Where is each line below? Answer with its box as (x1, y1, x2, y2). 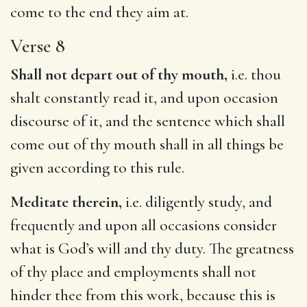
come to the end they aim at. (10, 2, 188, 22)
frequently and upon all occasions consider (10, 215, 277, 235)
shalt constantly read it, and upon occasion (10, 88, 278, 108)
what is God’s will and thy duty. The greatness (10, 238, 294, 258)
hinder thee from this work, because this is (10, 285, 275, 305)
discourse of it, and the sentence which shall (10, 111, 285, 131)
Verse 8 (10, 34, 65, 58)
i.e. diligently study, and (122, 192, 272, 212)
